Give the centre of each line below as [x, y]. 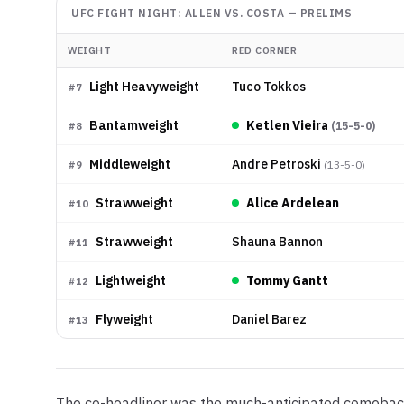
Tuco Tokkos [269, 86]
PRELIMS [326, 13]
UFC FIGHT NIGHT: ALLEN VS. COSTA [178, 13]
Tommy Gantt [287, 280]
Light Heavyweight [144, 86]
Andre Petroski [276, 164]
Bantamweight [134, 125]
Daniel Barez [269, 319]
